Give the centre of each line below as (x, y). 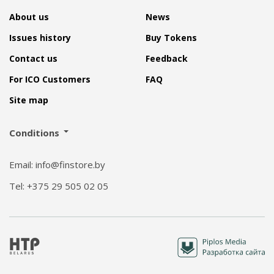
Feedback (167, 59)
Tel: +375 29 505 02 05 (59, 186)
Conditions (34, 133)
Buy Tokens (171, 38)
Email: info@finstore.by (57, 165)
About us (29, 17)
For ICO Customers (50, 80)
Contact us (33, 59)
